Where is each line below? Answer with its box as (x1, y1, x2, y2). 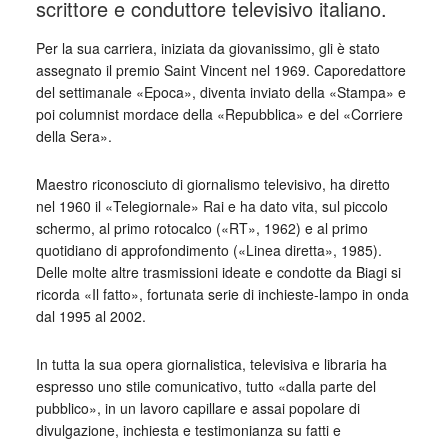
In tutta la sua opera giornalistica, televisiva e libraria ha (35, 354, 387, 374)
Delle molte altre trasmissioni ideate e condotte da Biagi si (35, 262, 401, 282)
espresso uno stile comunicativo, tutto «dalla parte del (35, 376, 376, 396)
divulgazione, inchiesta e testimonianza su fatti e (35, 420, 341, 440)
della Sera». (35, 126, 112, 146)
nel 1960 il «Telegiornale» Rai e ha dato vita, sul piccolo (35, 196, 388, 216)
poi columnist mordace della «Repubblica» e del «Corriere (35, 104, 403, 124)
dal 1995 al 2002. (35, 306, 146, 326)
